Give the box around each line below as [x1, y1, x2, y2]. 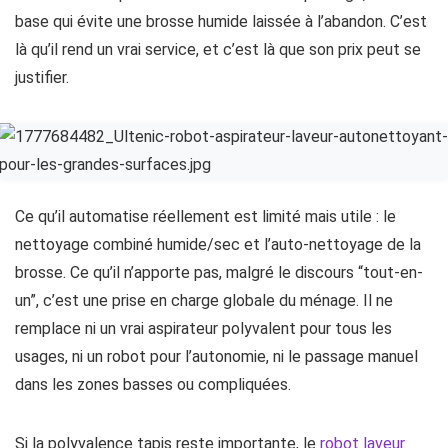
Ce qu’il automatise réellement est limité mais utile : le [15, 207, 396, 226]
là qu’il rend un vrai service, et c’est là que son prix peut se [15, 40, 421, 59]
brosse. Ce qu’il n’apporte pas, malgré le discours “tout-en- [15, 263, 423, 282]
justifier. [15, 68, 69, 87]
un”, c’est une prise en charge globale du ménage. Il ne [15, 291, 393, 310]
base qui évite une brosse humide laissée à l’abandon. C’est [15, 12, 427, 31]
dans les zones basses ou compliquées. [15, 375, 291, 394]
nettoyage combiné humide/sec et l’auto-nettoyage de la [15, 235, 421, 254]
